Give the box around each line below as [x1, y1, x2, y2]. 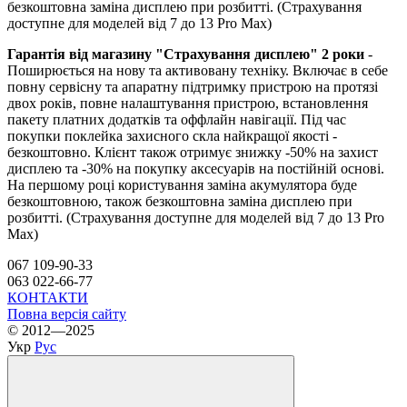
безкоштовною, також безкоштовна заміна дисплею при [7, 193, 352, 209]
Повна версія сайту [7, 305, 126, 322]
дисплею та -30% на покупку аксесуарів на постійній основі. [7, 160, 384, 176]
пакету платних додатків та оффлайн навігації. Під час [7, 111, 346, 127]
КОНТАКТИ [7, 289, 88, 305]
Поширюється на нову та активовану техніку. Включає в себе [7, 62, 388, 78]
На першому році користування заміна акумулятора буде [7, 176, 357, 193]
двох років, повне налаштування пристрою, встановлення [7, 94, 368, 111]
